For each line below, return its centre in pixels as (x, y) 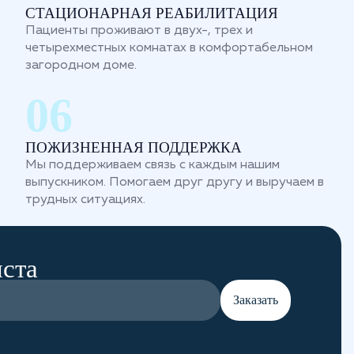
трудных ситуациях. (85, 200)
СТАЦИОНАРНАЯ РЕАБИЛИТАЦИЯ (152, 13)
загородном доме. (81, 66)
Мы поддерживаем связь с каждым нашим (153, 165)
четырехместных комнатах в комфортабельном (169, 48)
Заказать (256, 300)
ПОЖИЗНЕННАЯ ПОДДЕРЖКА (134, 147)
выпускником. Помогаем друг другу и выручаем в (175, 183)
